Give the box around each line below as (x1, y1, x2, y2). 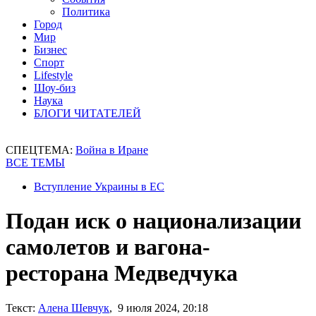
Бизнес (34, 44, 67, 56)
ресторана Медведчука (6, 260, 238, 286)
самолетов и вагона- (6, 234, 210, 260)
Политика (62, 6, 110, 18)
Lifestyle (34, 69, 73, 81)
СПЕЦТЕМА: (6, 144, 75, 156)
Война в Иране (75, 144, 148, 156)
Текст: (6, 301, 35, 314)
